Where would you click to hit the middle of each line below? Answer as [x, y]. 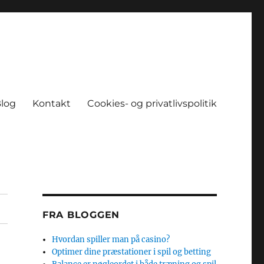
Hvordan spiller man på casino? [111, 240]
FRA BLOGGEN [81, 215]
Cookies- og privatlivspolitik [152, 103]
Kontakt [51, 103]
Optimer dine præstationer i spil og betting [132, 252]
